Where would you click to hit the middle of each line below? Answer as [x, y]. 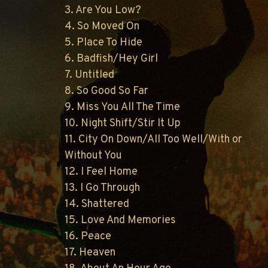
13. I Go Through [102, 188]
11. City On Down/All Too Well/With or [153, 139]
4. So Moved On [102, 26]
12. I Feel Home [101, 172]
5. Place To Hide [103, 42]
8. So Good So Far [106, 91]
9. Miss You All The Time [122, 107]
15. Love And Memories [120, 220]
